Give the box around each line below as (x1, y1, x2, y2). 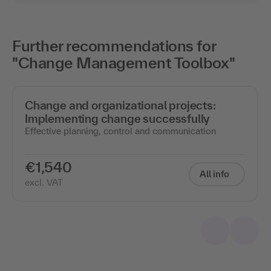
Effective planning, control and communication (25, 125, 216, 136)
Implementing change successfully (25, 111, 210, 125)
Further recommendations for (12, 36, 216, 54)
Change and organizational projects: (25, 98, 216, 112)
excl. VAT (25, 177, 63, 188)
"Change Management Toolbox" (12, 53, 235, 71)
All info (200, 168, 229, 179)
